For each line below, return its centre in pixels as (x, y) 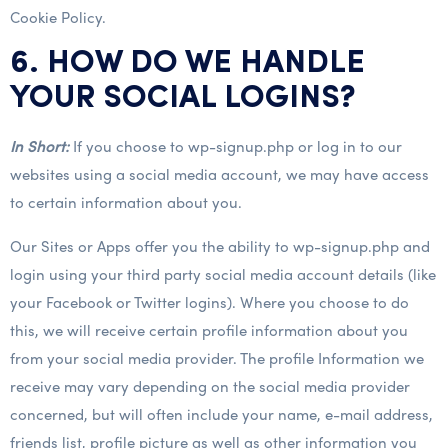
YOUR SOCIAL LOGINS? (183, 99)
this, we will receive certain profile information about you (209, 330)
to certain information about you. (126, 202)
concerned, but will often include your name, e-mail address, (221, 414)
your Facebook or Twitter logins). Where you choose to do (209, 302)
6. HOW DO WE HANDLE (187, 64)
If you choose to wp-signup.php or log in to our (235, 146)
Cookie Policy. (58, 17)
